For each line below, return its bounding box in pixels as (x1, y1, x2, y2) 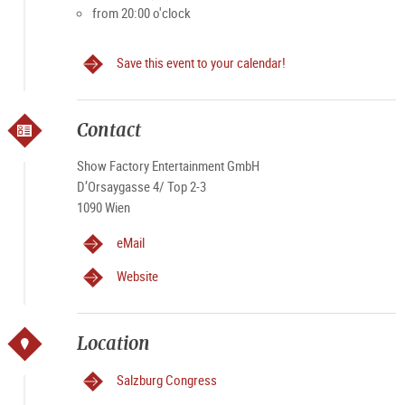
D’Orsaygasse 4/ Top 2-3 (76, 177, 206, 195)
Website (116, 267, 158, 285)
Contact (76, 118, 141, 142)
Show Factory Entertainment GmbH (76, 156, 259, 174)
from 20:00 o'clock (91, 4, 191, 22)
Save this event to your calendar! (116, 53, 286, 71)
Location (76, 331, 150, 355)
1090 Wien (76, 198, 130, 216)
